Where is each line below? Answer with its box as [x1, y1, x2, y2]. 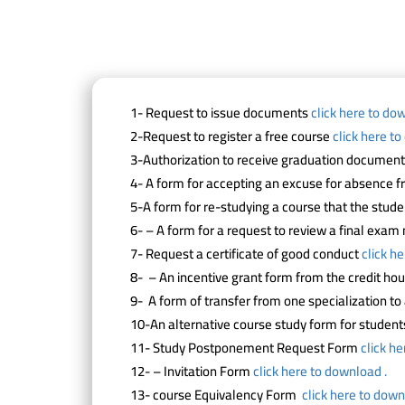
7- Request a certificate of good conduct [130, 240, 362, 267]
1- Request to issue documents [130, 99, 311, 126]
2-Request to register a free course [130, 123, 333, 149]
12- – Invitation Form [130, 358, 253, 384]
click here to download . [253, 358, 387, 384]
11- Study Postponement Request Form [130, 334, 361, 361]
